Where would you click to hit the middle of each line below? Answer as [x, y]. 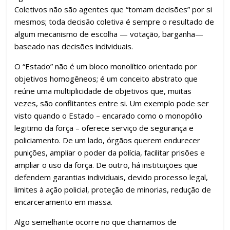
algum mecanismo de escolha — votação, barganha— [109, 34]
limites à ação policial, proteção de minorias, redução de [113, 190]
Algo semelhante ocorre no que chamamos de [96, 222]
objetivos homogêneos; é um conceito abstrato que [106, 79]
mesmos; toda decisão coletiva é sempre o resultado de [114, 22]
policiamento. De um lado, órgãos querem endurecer [108, 140]
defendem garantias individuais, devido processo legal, [111, 177]
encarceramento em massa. [64, 202]
